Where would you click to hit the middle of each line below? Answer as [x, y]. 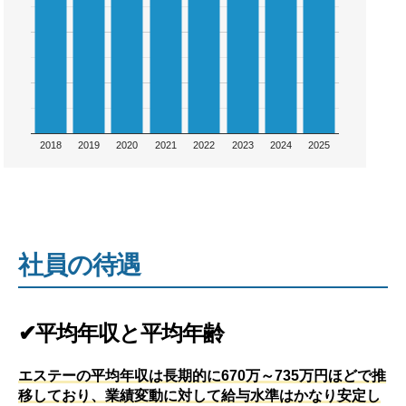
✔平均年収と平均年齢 [121, 333]
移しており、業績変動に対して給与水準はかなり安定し [199, 395]
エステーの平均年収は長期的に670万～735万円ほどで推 [202, 375]
